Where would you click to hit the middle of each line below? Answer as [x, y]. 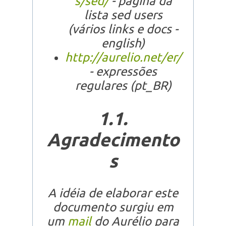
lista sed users [123, 15]
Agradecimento [113, 139]
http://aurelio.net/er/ [123, 57]
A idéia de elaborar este [113, 193]
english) [123, 43]
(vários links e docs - [123, 29]
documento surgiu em [113, 207]
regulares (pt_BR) [123, 85]
